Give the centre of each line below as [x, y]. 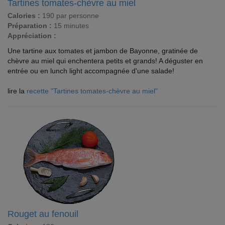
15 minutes [70, 26]
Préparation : [30, 26]
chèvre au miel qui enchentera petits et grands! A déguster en [105, 61]
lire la [17, 91]
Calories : [24, 16]
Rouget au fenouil [43, 214]
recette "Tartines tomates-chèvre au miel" [92, 91]
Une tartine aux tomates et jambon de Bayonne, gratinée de [103, 51]
